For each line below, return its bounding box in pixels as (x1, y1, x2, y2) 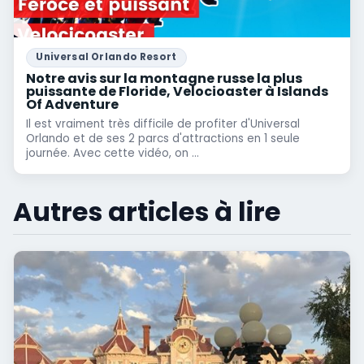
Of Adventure (26, 94, 119, 114)
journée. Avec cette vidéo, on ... (26, 145, 200, 161)
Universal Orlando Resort (36, 50, 177, 64)
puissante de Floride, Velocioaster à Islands (26, 81, 329, 101)
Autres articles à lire (13, 193, 280, 230)
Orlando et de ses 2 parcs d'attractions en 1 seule (26, 130, 301, 146)
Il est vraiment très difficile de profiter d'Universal (26, 115, 301, 132)
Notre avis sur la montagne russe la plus (26, 68, 303, 88)
